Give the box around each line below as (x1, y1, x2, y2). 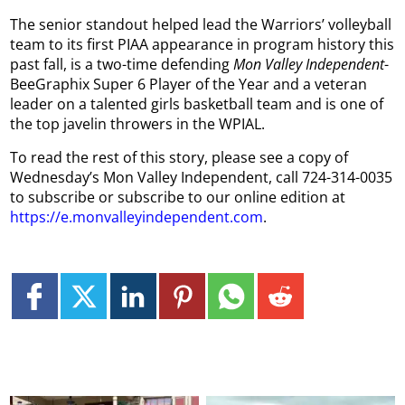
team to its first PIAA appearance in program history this (10, 33, 395, 54)
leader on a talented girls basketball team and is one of (10, 93, 384, 114)
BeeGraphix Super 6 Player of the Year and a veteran (10, 73, 368, 94)
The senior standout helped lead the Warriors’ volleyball (10, 14, 392, 34)
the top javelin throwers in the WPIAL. (10, 113, 266, 134)
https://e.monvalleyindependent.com (10, 206, 264, 227)
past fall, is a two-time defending (10, 53, 234, 74)
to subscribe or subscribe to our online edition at (10, 186, 346, 207)
